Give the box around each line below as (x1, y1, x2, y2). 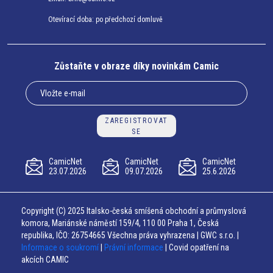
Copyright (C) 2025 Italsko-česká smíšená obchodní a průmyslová (21, 206, 246, 216)
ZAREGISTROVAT (104, 116, 169, 125)
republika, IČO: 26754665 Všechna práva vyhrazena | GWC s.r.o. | (21, 230, 239, 240)
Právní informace (104, 243, 163, 252)
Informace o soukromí (21, 243, 101, 252)
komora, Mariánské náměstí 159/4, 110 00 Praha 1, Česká (21, 218, 219, 228)
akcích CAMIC (21, 255, 69, 264)
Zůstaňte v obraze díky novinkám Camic (54, 60, 219, 72)
